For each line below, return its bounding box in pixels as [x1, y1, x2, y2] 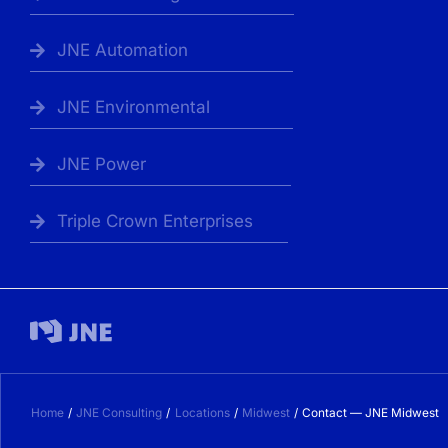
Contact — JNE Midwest [302, 405, 440, 421]
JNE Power [56, 154, 146, 175]
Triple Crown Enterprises [56, 211, 253, 232]
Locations [174, 405, 230, 421]
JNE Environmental [56, 97, 210, 118]
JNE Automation [56, 40, 188, 61]
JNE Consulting [76, 405, 163, 421]
